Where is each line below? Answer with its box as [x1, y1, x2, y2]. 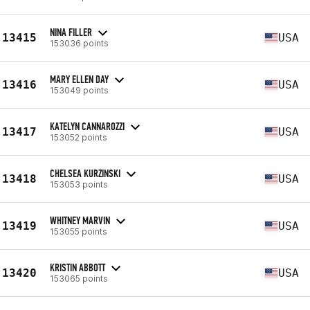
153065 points [50, 273, 108, 284]
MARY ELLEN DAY [50, 72, 109, 86]
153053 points [50, 179, 108, 190]
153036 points [50, 37, 109, 48]
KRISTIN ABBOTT [50, 260, 105, 274]
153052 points [50, 131, 107, 143]
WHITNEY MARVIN [50, 213, 110, 227]
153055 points [50, 226, 107, 237]
